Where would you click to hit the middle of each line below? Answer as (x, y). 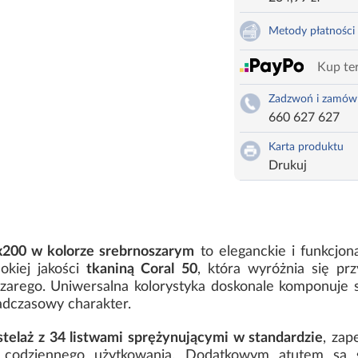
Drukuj (287, 166)
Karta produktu (306, 147)
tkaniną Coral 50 (142, 270)
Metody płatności (311, 32)
